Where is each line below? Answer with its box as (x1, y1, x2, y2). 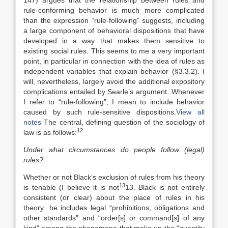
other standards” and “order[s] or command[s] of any (23, 214, 205, 222)
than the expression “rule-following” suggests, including (23, 16, 205, 24)
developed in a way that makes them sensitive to (23, 37, 205, 45)
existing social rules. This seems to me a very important (23, 47, 205, 55)
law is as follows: (23, 128, 77, 136)
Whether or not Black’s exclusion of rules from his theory (23, 173, 205, 181)
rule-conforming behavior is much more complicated (23, 6, 205, 14)
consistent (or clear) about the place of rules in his (23, 193, 205, 202)
